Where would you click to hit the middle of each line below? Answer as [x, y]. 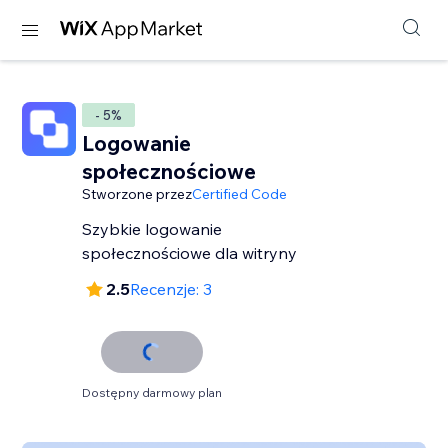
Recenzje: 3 [171, 289]
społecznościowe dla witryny [190, 253]
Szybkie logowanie [152, 229]
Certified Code [240, 194]
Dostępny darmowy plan [152, 392]
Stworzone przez [137, 194]
